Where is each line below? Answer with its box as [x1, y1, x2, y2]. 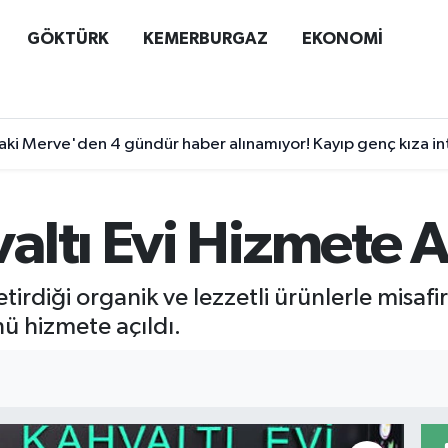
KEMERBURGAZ [142, 29, 268, 47]
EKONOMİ [301, 29, 383, 47]
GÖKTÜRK [26, 29, 109, 47]
